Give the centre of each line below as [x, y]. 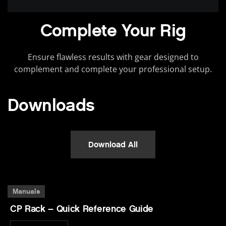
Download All [113, 145]
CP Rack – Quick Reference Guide [82, 209]
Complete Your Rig [113, 31]
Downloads [51, 105]
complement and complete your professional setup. [113, 69]
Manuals [26, 192]
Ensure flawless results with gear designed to [113, 57]
